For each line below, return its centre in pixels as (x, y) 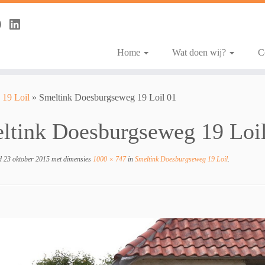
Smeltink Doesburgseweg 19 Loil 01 (108, 97)
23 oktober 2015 (27, 159)
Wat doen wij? (200, 52)
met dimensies (70, 159)
